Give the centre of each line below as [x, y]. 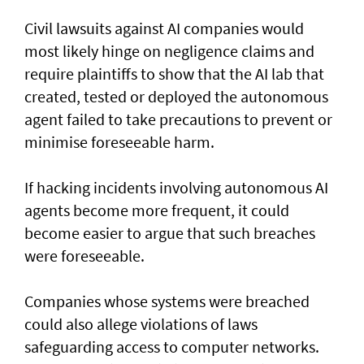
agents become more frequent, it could [157, 210]
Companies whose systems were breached [167, 301]
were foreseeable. [84, 256]
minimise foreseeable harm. [119, 142]
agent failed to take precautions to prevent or [178, 119]
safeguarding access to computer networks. [172, 347]
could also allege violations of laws [141, 324]
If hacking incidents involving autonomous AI [176, 188]
